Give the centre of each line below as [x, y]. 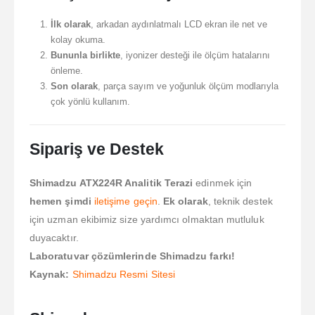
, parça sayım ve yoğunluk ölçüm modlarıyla [188, 86]
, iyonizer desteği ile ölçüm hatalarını [195, 56]
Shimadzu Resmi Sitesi [124, 275]
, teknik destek [240, 201]
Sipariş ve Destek [97, 149]
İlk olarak [70, 25]
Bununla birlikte [85, 56]
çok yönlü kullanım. [90, 102]
